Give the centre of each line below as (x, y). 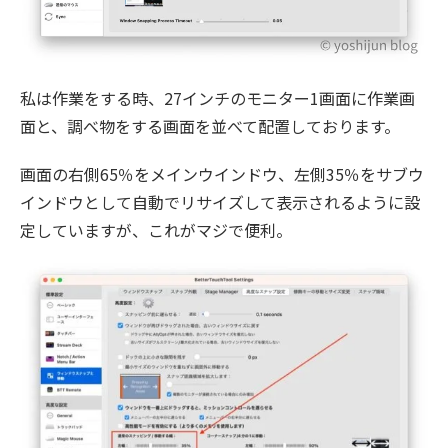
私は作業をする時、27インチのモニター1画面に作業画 (217, 98)
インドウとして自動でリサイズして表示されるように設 (220, 202)
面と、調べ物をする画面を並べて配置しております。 (210, 126)
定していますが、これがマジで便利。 (156, 230)
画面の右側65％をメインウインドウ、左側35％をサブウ (222, 174)
